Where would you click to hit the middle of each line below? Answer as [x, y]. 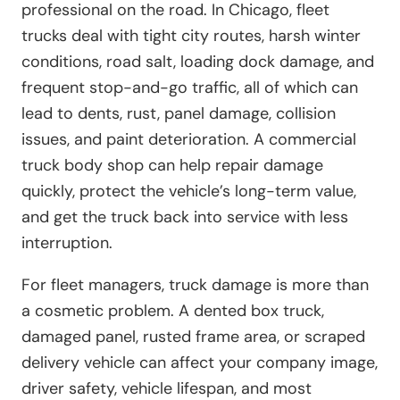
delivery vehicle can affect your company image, [200, 363]
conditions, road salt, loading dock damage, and [198, 62]
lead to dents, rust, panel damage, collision [179, 114]
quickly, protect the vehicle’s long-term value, [189, 192]
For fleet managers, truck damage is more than [195, 285]
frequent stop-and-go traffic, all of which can [190, 88]
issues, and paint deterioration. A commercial [189, 140]
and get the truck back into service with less [185, 217]
